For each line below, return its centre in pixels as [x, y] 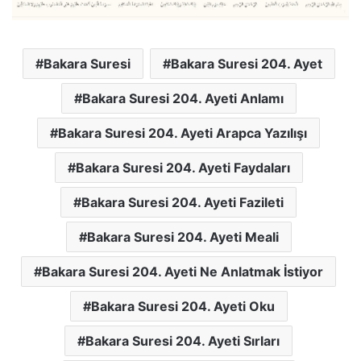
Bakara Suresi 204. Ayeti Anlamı [183, 98]
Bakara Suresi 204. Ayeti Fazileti [183, 202]
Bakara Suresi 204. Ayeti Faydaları [183, 167]
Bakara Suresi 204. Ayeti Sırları [183, 340]
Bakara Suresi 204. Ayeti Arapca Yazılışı [183, 133]
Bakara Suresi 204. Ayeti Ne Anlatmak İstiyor [183, 271]
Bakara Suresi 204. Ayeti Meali [183, 237]
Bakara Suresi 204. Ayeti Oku [183, 306]
